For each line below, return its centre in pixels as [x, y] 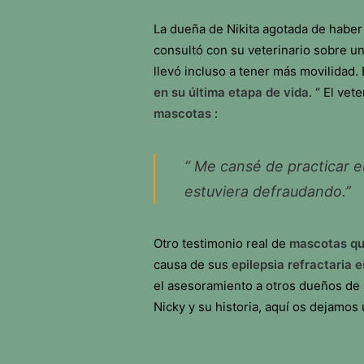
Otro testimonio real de [221, 243]
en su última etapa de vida [231, 92]
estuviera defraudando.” [268, 191]
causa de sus [193, 264]
